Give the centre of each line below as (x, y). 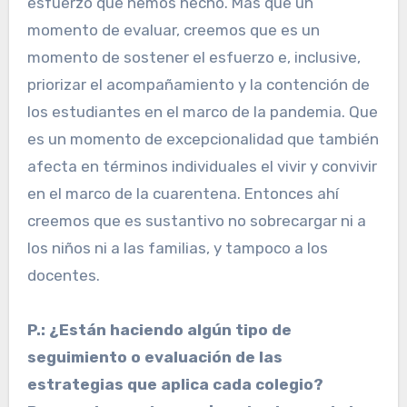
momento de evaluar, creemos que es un (173, 30)
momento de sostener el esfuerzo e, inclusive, (194, 58)
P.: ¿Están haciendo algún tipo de (159, 330)
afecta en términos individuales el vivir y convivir (202, 167)
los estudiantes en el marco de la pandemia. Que (202, 112)
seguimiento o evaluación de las (154, 357)
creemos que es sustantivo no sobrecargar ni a (196, 221)
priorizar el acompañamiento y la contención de (198, 85)
